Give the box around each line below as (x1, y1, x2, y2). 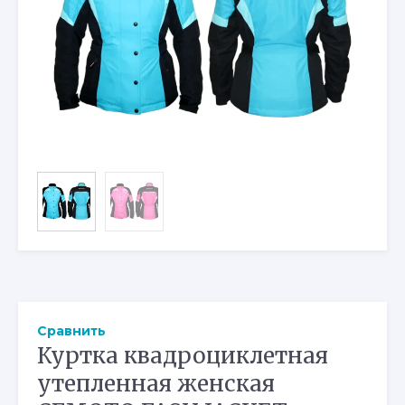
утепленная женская (37, 369, 275, 398)
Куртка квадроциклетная (37, 341, 328, 370)
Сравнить (37, 322, 106, 339)
